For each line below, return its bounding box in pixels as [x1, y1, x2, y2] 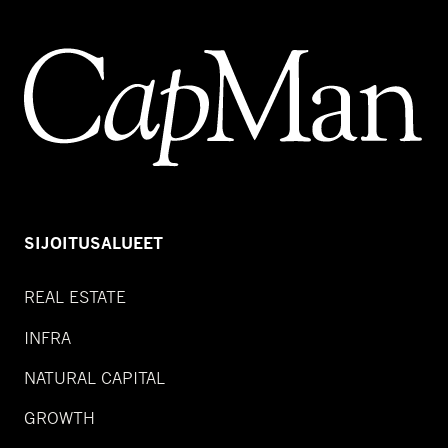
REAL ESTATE [24, 285, 126, 307]
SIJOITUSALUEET [24, 234, 163, 254]
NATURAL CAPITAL [24, 367, 165, 389]
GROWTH [24, 407, 95, 429]
